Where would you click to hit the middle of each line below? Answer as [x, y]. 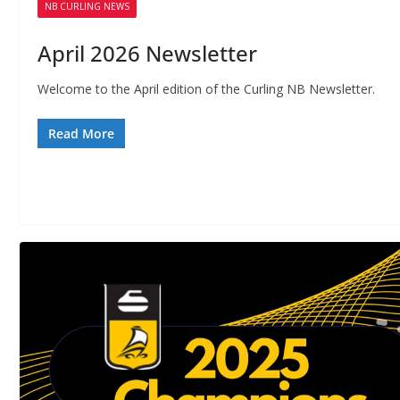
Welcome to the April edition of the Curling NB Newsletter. [206, 89]
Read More [81, 133]
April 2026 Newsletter [147, 53]
